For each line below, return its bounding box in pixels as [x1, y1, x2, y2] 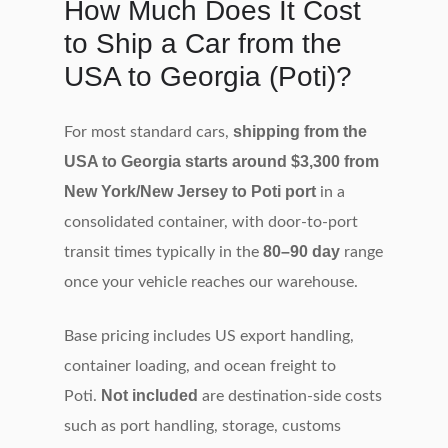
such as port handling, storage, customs [64, 417, 341, 434]
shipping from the [233, 122, 367, 140]
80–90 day [263, 242, 340, 260]
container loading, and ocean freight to [64, 357, 336, 374]
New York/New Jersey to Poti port [64, 182, 316, 200]
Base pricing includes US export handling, [64, 327, 354, 344]
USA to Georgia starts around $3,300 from [64, 152, 379, 170]
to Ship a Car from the [64, 27, 342, 59]
